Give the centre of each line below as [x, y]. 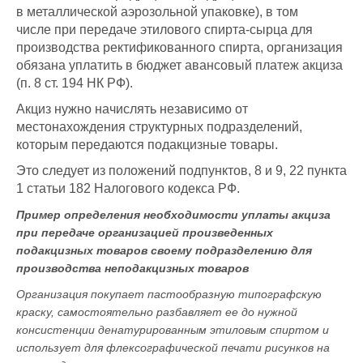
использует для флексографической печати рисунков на [173, 348]
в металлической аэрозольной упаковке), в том [157, 12]
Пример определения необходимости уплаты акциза [173, 215]
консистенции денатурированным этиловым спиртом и [173, 330]
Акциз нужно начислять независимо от [132, 109]
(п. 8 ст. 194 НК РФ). [75, 83]
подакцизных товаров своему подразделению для [164, 251]
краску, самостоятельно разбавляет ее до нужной [157, 312]
